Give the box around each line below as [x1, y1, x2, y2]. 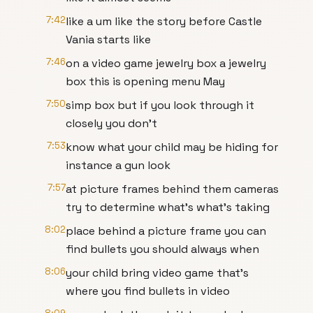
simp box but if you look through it [66, 98, 254, 112]
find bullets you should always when [66, 242, 259, 256]
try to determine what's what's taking [66, 200, 270, 214]
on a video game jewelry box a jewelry [66, 56, 266, 71]
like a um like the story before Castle [66, 14, 262, 29]
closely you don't [66, 116, 157, 131]
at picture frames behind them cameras [66, 182, 279, 196]
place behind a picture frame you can [66, 224, 266, 238]
